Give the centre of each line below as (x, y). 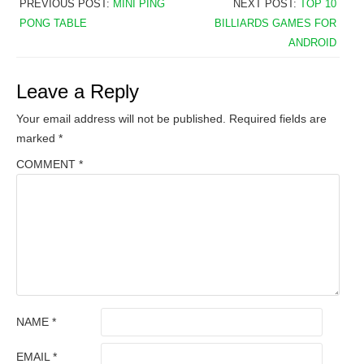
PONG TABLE (53, 24)
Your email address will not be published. (121, 119)
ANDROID (313, 43)
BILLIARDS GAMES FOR (276, 24)
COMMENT (48, 165)
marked (37, 139)
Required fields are (278, 119)
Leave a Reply (78, 92)
